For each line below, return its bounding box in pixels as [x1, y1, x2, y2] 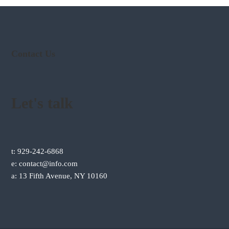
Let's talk [11, 94, 73, 111]
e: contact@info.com [11, 159, 78, 168]
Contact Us [11, 48, 55, 59]
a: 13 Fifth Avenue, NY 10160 [11, 171, 107, 180]
